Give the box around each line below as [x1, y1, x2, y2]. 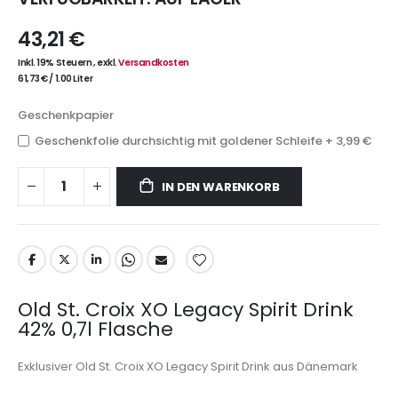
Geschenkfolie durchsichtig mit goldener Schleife [35, 132, 326, 150]
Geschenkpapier [18, 107, 114, 124]
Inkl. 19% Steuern [18, 56, 93, 70]
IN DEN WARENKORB [162, 178, 280, 195]
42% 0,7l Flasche [18, 314, 173, 343]
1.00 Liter [54, 72, 93, 86]
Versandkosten [118, 56, 189, 70]
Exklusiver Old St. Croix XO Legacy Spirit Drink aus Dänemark [18, 357, 358, 375]
